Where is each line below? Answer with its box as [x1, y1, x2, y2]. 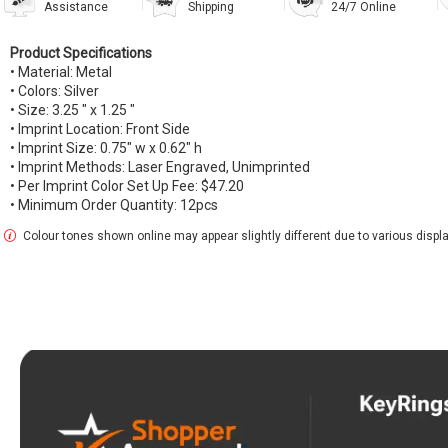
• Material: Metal [10, 64, 112, 81]
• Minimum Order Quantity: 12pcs [10, 197, 218, 214]
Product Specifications [10, 45, 158, 62]
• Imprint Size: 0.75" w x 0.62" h [10, 140, 202, 157]
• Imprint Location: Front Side [10, 121, 190, 138]
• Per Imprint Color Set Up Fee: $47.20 [10, 178, 244, 195]
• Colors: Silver [10, 83, 99, 100]
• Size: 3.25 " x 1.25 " [10, 102, 135, 119]
